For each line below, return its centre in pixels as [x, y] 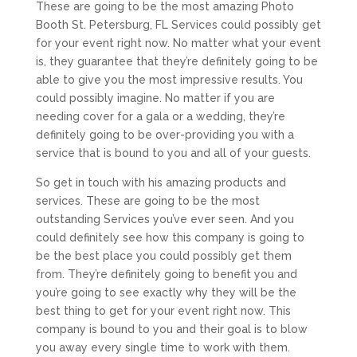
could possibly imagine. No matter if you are [155, 98]
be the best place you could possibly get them [163, 255]
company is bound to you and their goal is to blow [171, 329]
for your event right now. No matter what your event [178, 43]
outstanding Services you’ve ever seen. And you [165, 219]
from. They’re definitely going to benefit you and [166, 274]
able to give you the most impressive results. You [169, 79]
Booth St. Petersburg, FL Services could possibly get [178, 24]
